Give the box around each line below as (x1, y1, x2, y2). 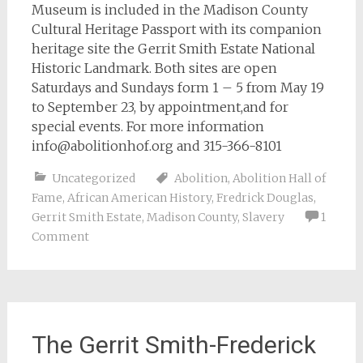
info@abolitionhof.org (31, 138, 173, 154)
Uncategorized (51, 171, 135, 186)
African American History (66, 190, 211, 205)
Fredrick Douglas (216, 190, 314, 205)
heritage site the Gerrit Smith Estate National (31, 41, 315, 57)
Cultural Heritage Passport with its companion (31, 21, 322, 37)
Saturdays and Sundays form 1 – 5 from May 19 (31, 79, 324, 96)
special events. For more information (31, 118, 264, 135)
